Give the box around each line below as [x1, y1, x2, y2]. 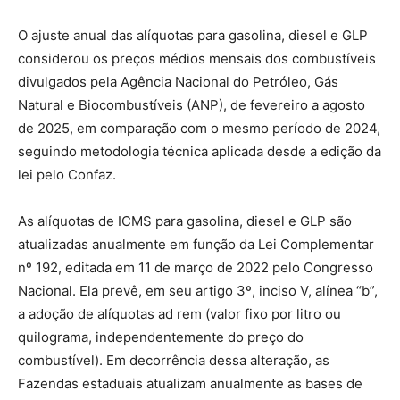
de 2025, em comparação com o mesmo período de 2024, [18, 119, 380, 137]
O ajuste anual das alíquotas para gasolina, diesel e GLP [18, 26, 368, 44]
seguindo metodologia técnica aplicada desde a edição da [18, 142, 381, 160]
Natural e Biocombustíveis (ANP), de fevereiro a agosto [18, 96, 365, 113]
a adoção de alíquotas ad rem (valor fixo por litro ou [18, 304, 341, 322]
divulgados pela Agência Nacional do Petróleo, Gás [18, 72, 338, 90]
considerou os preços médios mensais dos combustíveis [18, 49, 376, 67]
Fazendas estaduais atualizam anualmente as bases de [18, 374, 362, 392]
